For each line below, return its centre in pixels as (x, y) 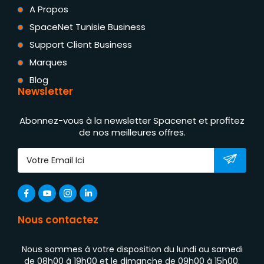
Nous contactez (58, 220)
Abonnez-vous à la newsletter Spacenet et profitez (132, 121)
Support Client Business (81, 44)
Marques (48, 62)
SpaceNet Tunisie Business (88, 27)
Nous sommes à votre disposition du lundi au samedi (132, 250)
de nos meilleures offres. (132, 133)
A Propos (49, 9)
